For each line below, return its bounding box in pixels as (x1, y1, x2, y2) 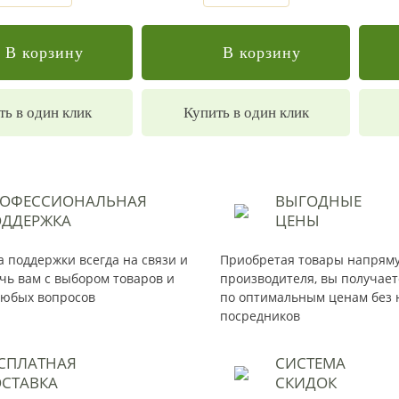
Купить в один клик (183, 104, 309, 121)
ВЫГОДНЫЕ (275, 191, 362, 211)
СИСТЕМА (275, 353, 346, 373)
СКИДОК (275, 372, 337, 393)
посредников (220, 307, 300, 324)
